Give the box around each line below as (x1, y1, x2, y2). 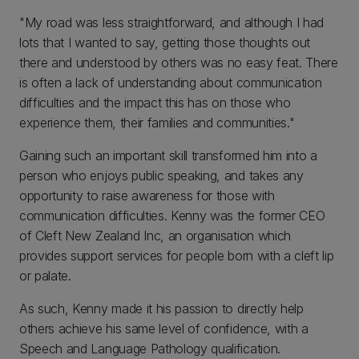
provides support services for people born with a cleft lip (19, 248, 334, 264)
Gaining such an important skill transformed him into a (19, 147, 317, 163)
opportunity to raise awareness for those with (19, 188, 275, 204)
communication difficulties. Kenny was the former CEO (19, 208, 325, 224)
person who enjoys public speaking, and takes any (19, 167, 304, 184)
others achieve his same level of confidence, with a (19, 321, 309, 337)
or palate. (19, 268, 71, 284)
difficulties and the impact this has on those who (19, 95, 291, 111)
